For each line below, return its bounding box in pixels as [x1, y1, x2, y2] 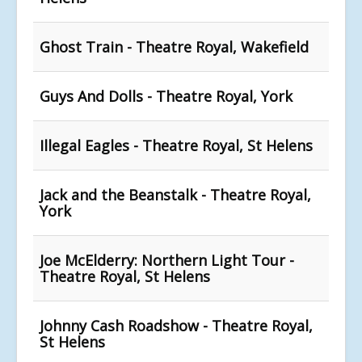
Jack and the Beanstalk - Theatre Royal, [40, 184, 311, 204]
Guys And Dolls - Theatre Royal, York [40, 86, 293, 106]
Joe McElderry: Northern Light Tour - [40, 250, 294, 270]
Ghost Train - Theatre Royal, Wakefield [40, 36, 309, 57]
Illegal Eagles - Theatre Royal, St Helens [40, 135, 313, 155]
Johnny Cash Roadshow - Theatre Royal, [40, 315, 313, 335]
